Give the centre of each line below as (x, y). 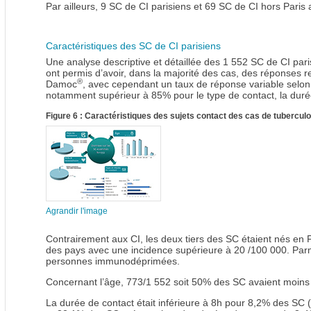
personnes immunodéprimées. (113, 261)
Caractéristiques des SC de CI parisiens (133, 46)
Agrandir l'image (77, 211)
